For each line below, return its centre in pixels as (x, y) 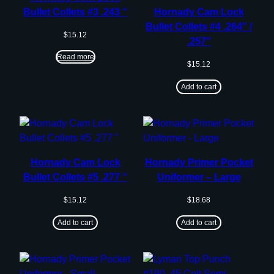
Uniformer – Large (199, 177)
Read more (75, 57)
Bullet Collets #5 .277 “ (75, 177)
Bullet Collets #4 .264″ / (199, 26)
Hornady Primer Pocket (199, 162)
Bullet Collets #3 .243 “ (75, 12)
